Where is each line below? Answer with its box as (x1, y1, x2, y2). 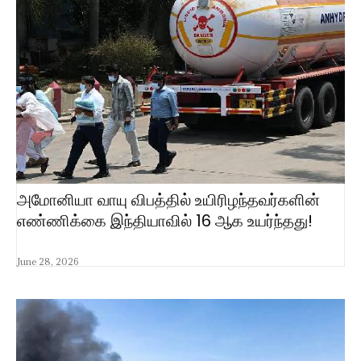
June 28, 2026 (17, 255, 78, 268)
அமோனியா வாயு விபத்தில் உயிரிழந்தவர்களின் (17, 189, 320, 212)
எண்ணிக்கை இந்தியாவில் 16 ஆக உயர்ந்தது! (17, 210, 313, 233)
